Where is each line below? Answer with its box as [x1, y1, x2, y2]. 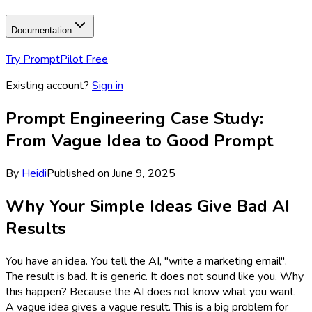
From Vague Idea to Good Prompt [6, 129, 273, 152]
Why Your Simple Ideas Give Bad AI [6, 194, 290, 217]
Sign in [92, 77, 123, 93]
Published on [47, 165, 112, 181]
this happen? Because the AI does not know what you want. [6, 283, 296, 299]
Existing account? [6, 77, 89, 93]
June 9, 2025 [112, 165, 175, 181]
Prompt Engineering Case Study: [6, 107, 263, 130]
